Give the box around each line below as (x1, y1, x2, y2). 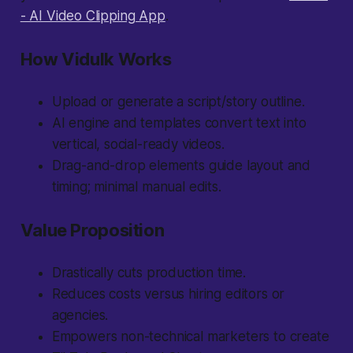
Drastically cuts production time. (51, 265, 247, 281)
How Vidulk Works (20, 49, 172, 70)
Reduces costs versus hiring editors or (51, 286, 285, 303)
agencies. (51, 307, 109, 324)
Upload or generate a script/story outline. (51, 94, 305, 110)
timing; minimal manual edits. (51, 179, 221, 195)
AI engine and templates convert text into (51, 115, 307, 132)
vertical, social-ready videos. (51, 136, 225, 153)
